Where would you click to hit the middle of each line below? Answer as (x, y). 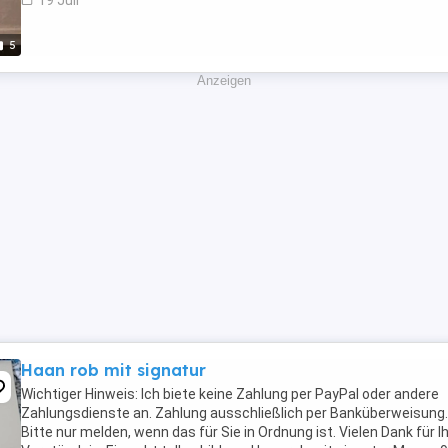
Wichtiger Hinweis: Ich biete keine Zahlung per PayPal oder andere (230, 394)
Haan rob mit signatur (113, 370)
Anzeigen (224, 80)
